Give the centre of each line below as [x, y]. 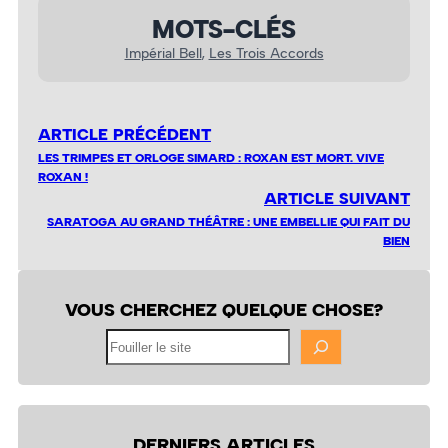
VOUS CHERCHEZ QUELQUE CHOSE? [224, 310]
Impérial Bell [163, 53]
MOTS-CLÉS [224, 30]
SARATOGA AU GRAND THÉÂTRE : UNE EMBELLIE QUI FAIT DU [228, 222]
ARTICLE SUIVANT [337, 199]
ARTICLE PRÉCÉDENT [124, 135]
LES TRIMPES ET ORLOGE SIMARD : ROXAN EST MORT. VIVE [211, 158]
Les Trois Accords [266, 53]
